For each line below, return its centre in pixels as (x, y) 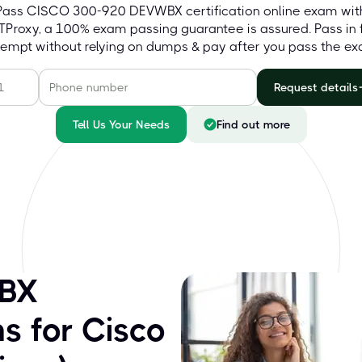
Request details (316, 87)
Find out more (253, 124)
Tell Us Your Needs (121, 124)
